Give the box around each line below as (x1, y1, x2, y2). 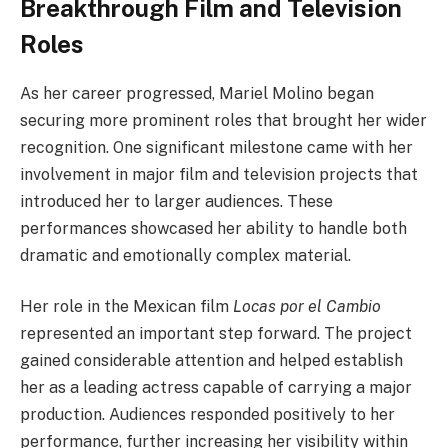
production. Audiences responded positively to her (20, 405, 395, 425)
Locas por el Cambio (233, 297, 381, 317)
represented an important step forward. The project (20, 324, 412, 344)
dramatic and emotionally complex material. (20, 245, 351, 265)
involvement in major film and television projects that (20, 164, 418, 184)
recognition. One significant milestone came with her (20, 137, 413, 157)
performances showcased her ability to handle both (20, 218, 407, 238)
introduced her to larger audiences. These (20, 191, 333, 211)
